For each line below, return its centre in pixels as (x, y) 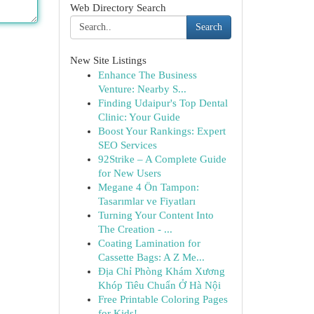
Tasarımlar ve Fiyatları (146, 201)
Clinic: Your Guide (139, 117)
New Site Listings (108, 60)
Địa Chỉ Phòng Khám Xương (161, 271)
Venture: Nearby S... (142, 89)
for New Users (129, 173)
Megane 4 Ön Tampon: (148, 187)
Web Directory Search (118, 8)
